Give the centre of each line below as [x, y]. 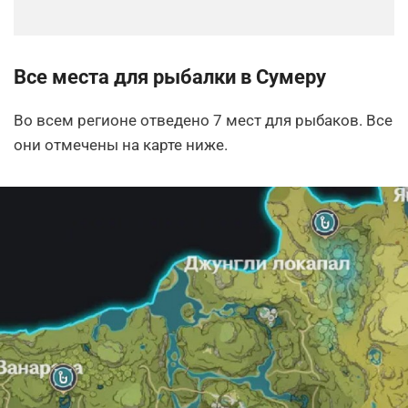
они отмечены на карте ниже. [121, 145]
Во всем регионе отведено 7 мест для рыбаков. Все [203, 121]
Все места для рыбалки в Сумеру [170, 77]
